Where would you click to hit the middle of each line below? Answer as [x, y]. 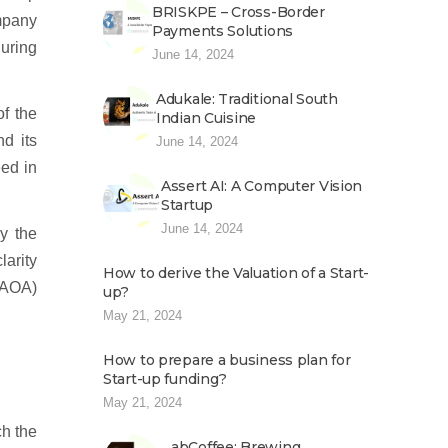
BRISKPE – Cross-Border [238, 12]
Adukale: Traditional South [247, 99]
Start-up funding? [165, 379]
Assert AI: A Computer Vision [262, 186]
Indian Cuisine [206, 118]
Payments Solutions [222, 31]
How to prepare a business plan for [227, 360]
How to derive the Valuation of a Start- [236, 273]
